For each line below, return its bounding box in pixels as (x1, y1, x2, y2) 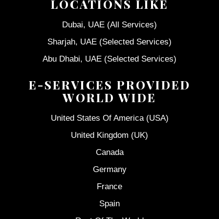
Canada (95, 147, 124, 157)
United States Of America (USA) (50, 113, 169, 123)
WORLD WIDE (63, 89, 156, 105)
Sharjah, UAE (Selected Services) (47, 37, 172, 46)
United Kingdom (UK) (71, 130, 148, 140)
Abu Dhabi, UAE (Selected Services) (43, 54, 176, 64)
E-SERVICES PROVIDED (28, 76, 191, 92)
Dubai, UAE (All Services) (62, 20, 157, 29)
